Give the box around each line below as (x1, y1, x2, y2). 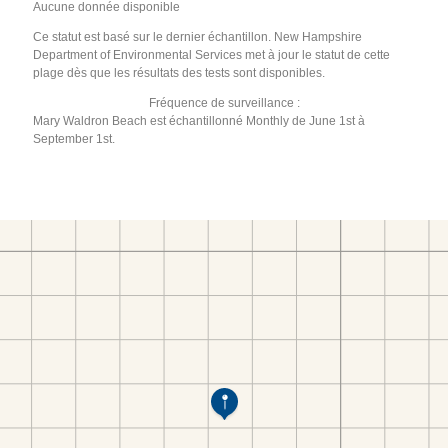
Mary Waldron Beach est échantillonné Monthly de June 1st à (33, 114, 366, 129)
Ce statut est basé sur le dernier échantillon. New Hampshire (33, 30, 363, 45)
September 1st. (33, 132, 116, 147)
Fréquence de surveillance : (148, 96, 300, 111)
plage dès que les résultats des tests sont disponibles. (33, 66, 326, 81)
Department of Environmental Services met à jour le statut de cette (33, 48, 391, 63)
